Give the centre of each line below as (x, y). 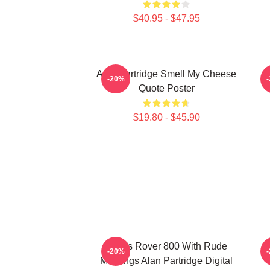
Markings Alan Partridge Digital (166, 261)
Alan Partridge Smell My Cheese (166, 74)
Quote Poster (166, 88)
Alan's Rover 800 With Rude (166, 246)
